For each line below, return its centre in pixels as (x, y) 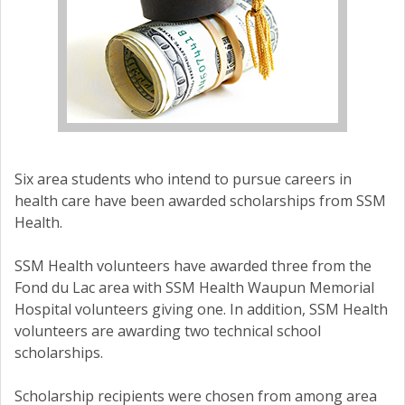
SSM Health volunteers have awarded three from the (193, 266)
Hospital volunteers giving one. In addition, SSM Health (201, 310)
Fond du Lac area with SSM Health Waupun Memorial (194, 288)
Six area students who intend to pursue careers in (183, 179)
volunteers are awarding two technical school (168, 331)
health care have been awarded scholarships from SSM (200, 201)
